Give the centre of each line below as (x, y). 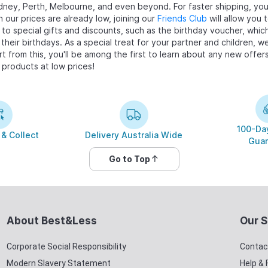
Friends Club (182, 18)
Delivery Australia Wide (134, 135)
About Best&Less (52, 220)
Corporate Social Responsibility (66, 246)
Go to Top (129, 159)
